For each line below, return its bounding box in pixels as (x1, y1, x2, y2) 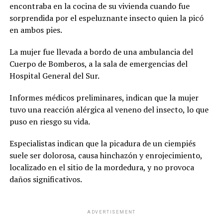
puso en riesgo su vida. (9, 116, 90, 127)
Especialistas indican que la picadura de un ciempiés (9, 138, 196, 149)
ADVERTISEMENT (87, 210, 136, 215)
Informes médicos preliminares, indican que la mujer (9, 92, 199, 104)
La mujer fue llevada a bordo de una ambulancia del (9, 46, 193, 58)
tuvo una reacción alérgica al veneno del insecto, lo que (9, 104, 209, 115)
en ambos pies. (9, 24, 62, 36)
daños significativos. (9, 174, 82, 185)
